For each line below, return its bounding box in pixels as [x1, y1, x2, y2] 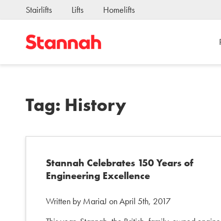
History [65, 94, 126, 116]
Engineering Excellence [46, 169, 150, 182]
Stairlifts [26, 4, 52, 15]
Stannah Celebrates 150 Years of [46, 156, 193, 169]
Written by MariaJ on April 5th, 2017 [46, 195, 171, 207]
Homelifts [103, 4, 135, 15]
